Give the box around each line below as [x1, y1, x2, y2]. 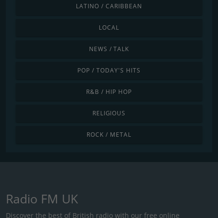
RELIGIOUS [92, 109, 126, 117]
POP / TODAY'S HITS [77, 66, 141, 74]
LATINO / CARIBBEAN [76, 1, 142, 10]
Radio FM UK [6, 190, 78, 207]
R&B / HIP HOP [86, 87, 132, 96]
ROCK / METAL [87, 130, 131, 139]
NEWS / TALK [89, 44, 129, 53]
